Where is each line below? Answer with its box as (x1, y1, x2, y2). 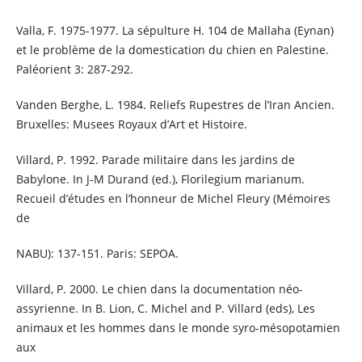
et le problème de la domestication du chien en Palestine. (15, 42, 329, 58)
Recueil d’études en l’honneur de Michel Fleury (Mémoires (15, 191, 330, 207)
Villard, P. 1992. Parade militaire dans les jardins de (15, 152, 295, 168)
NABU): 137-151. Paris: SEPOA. (15, 246, 179, 262)
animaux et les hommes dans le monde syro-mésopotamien (15, 320, 340, 336)
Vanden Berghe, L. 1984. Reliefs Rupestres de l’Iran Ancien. (15, 97, 335, 113)
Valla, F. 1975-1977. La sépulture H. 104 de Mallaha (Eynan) (15, 23, 334, 39)
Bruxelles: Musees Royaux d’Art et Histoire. (15, 116, 247, 133)
